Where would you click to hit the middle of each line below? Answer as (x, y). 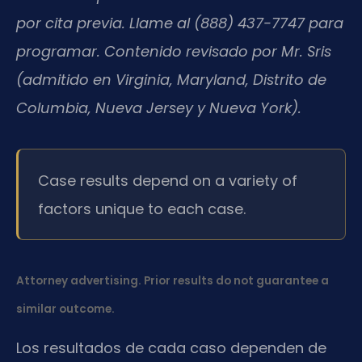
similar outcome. (65, 309)
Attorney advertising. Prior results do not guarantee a (173, 280)
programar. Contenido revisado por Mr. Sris (174, 52)
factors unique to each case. (142, 208)
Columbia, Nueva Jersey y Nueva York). (159, 108)
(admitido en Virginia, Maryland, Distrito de (171, 80)
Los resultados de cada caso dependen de (171, 348)
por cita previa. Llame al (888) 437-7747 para (180, 23)
